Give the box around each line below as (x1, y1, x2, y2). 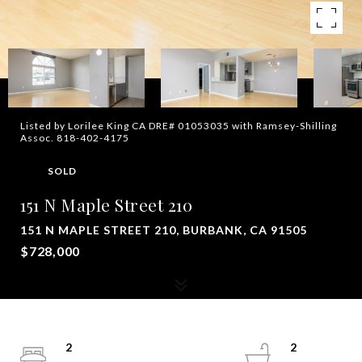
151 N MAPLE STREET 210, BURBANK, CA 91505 (20, 223, 307, 237)
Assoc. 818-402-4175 (20, 132, 129, 144)
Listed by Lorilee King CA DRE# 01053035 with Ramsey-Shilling (20, 120, 337, 132)
